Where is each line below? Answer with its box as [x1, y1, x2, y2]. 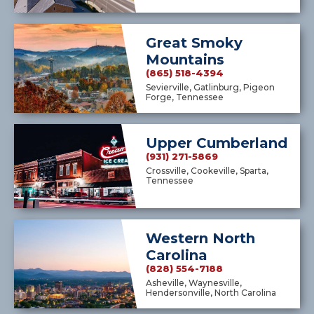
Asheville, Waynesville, [145, 278, 242, 289]
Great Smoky [145, 34, 243, 52]
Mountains [145, 51, 224, 69]
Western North [145, 230, 255, 247]
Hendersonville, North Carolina [145, 287, 276, 299]
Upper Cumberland [145, 135, 287, 152]
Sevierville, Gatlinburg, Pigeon [145, 82, 275, 93]
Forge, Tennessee [145, 92, 224, 103]
